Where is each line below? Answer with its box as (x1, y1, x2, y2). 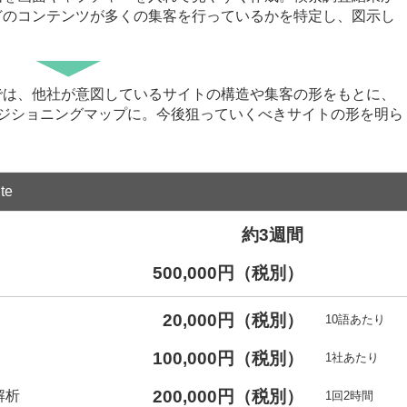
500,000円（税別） (153, 263, 303, 283)
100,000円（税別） (153, 349, 303, 369)
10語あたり (325, 313, 385, 327)
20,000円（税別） (163, 311, 303, 331)
